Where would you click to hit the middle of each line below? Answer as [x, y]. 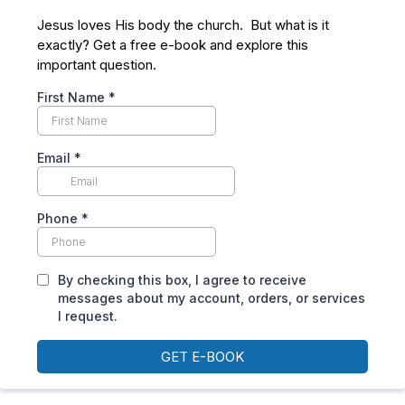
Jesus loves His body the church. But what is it [183, 25]
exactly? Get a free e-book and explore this [173, 45]
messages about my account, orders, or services [212, 298]
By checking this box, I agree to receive [182, 280]
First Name [73, 98]
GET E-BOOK [202, 357]
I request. [88, 316]
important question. [97, 65]
